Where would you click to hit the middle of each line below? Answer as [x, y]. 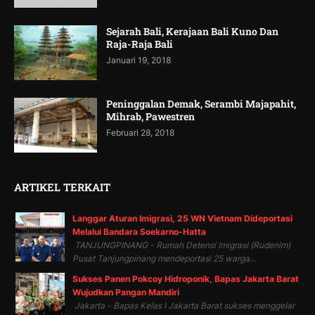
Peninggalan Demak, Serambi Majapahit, [201, 103]
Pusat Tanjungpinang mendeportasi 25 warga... [164, 258]
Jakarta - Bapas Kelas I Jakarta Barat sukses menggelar [184, 305]
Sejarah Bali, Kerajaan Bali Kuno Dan [192, 31]
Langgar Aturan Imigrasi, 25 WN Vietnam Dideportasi [182, 218]
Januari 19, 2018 [139, 60]
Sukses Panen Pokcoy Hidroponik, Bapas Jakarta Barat [186, 278]
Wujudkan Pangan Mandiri [126, 292]
